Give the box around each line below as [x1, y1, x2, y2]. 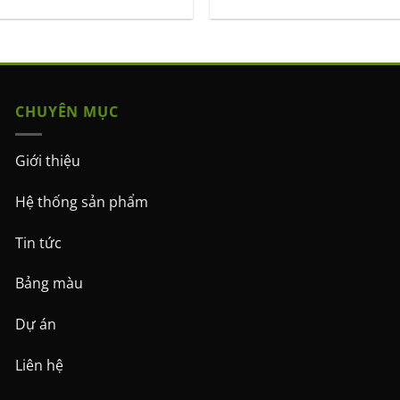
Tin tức [15, 232, 62, 253]
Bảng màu [15, 273, 84, 294]
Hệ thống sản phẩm [15, 191, 149, 212]
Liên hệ [15, 354, 64, 375]
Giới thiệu [15, 150, 81, 171]
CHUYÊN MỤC [15, 102, 119, 122]
